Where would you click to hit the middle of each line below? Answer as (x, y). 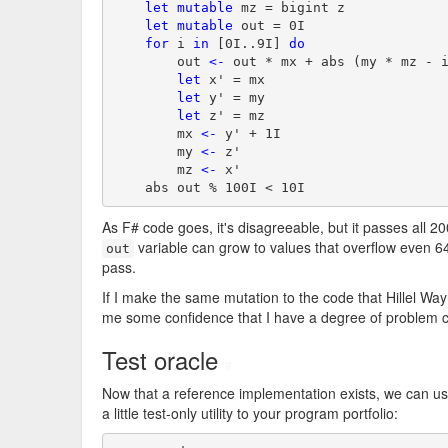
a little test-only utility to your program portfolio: (250, 413)
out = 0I (268, 25)
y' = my (232, 97)
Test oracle (163, 359)
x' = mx (232, 79)
